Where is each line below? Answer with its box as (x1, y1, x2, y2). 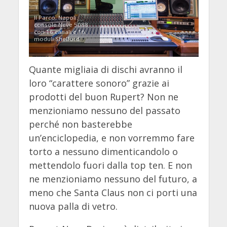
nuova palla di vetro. (28, 200, 118, 213)
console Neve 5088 (33, 21, 88, 29)
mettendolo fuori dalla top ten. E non (28, 159, 192, 172)
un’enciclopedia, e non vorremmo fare (28, 132, 195, 144)
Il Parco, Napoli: (33, 14, 78, 22)
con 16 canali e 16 (33, 28, 85, 36)
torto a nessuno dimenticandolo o (28, 145, 178, 158)
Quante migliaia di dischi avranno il (28, 63, 182, 76)
